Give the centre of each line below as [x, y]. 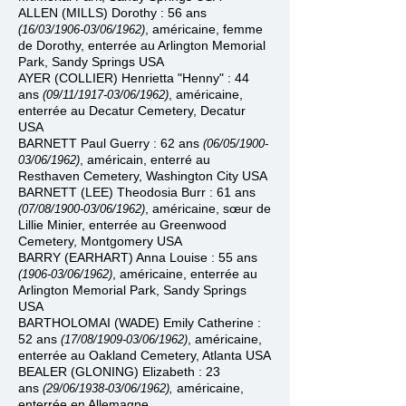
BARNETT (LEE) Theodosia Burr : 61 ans [137, 192]
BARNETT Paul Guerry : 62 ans [111, 143]
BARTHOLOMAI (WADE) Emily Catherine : [140, 323]
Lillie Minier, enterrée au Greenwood [122, 225]
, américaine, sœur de [208, 208]
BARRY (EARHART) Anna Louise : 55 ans [138, 257]
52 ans [39, 339]
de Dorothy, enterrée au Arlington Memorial [142, 45]
